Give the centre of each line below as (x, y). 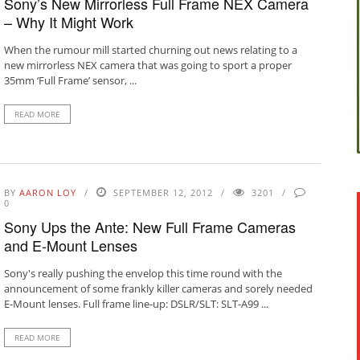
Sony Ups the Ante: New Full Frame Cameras (149, 226)
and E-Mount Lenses (70, 245)
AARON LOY (47, 192)
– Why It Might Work (68, 22)
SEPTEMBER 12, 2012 (163, 192)
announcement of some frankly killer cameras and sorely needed (158, 288)
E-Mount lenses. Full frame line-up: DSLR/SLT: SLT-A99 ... (136, 303)
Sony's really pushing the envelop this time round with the (143, 273)
